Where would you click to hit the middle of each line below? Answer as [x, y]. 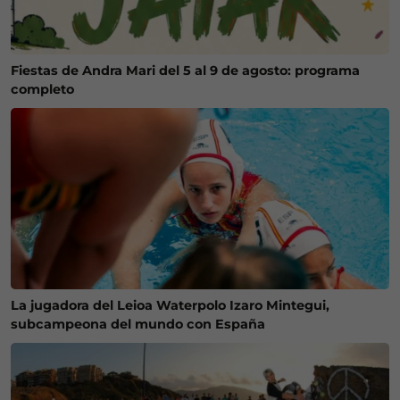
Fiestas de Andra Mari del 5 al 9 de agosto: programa [185, 70]
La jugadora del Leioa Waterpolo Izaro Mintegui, [170, 306]
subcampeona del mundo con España [138, 325]
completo [42, 89]
